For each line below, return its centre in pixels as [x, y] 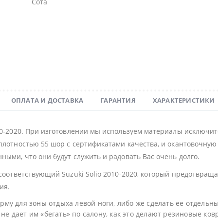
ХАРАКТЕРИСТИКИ [184, 100]
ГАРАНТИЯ [118, 100]
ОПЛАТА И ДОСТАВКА [47, 100]
